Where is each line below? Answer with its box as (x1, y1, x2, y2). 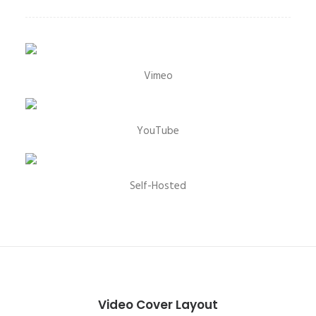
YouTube (137, 123, 179, 140)
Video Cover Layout (98, 296, 218, 313)
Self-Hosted (130, 178, 186, 195)
